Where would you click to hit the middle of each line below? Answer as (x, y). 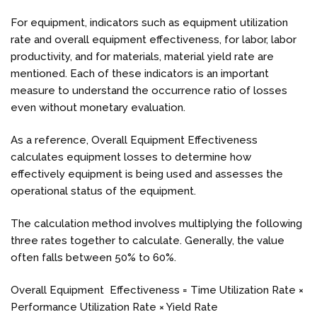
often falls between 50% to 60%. (93, 257)
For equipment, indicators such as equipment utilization (149, 22)
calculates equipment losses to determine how (131, 157)
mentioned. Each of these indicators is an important (140, 73)
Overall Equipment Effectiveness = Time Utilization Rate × (157, 290)
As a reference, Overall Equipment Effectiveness (134, 140)
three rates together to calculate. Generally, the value (148, 240)
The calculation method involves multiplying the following (156, 223)
